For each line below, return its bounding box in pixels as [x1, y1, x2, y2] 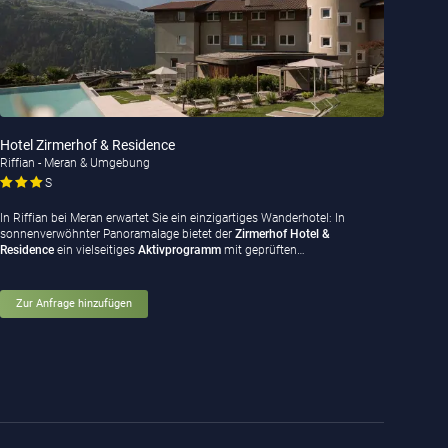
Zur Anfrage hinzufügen [15, 297, 132, 311]
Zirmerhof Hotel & [234, 227, 330, 242]
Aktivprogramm [137, 243, 221, 258]
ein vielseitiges [53, 243, 138, 258]
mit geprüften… [220, 243, 305, 258]
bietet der [181, 227, 235, 242]
